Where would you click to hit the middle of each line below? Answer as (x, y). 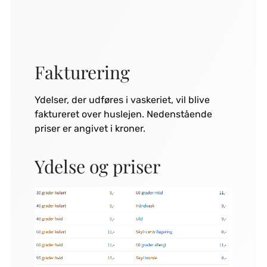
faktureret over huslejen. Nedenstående (123, 114)
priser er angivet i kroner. (90, 128)
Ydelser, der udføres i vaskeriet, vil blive (122, 100)
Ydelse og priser (97, 166)
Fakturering (82, 72)
